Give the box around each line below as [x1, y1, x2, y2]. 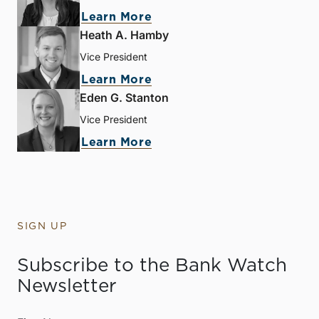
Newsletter [17, 276, 117, 296]
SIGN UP [17, 221, 68, 231]
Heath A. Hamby [80, 27, 169, 42]
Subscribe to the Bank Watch [17, 256, 287, 275]
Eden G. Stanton [80, 90, 169, 105]
